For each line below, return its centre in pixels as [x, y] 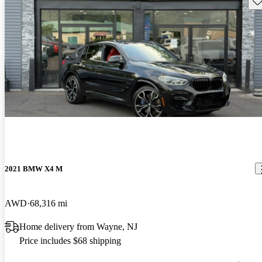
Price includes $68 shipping [70, 240]
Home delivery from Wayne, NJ [78, 226]
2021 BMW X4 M [34, 168]
